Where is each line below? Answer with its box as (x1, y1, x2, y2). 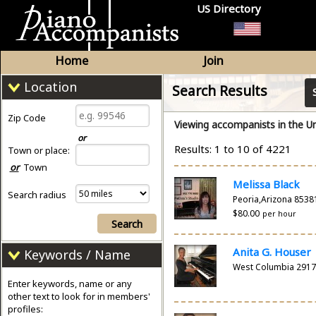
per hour (262, 208, 296, 219)
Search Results (172, 80, 268, 100)
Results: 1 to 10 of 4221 (174, 141, 292, 156)
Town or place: (7, 143, 70, 157)
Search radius (7, 188, 66, 202)
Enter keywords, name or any (7, 276, 132, 290)
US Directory (197, 1, 262, 16)
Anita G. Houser (232, 245, 311, 260)
